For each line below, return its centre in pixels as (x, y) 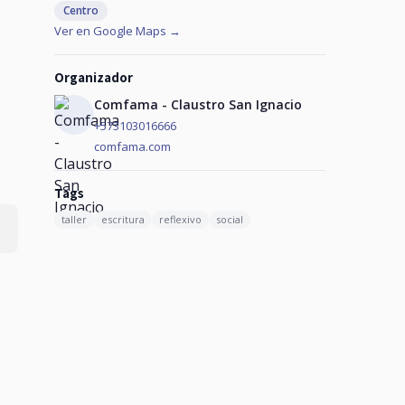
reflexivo (180, 219)
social (230, 219)
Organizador (94, 77)
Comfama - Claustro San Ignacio (198, 104)
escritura (123, 219)
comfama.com (132, 146)
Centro (81, 10)
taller (74, 219)
